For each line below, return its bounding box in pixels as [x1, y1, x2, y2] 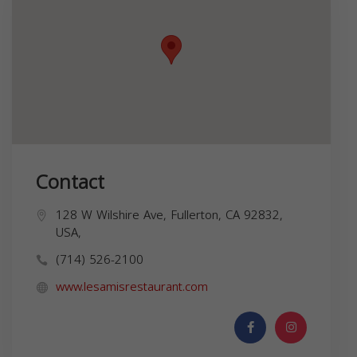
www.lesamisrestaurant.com [56, 276, 208, 299]
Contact [36, 164, 104, 202]
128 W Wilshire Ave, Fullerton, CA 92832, [56, 204, 283, 227]
